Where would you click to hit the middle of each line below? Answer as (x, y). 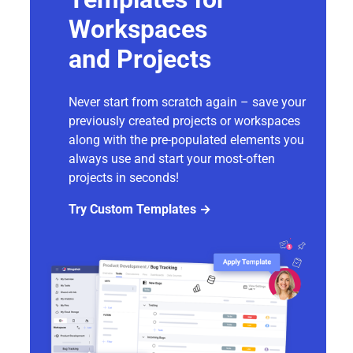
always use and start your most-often (172, 158)
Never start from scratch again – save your (187, 102)
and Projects (140, 59)
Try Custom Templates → (140, 209)
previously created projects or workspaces (184, 121)
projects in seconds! (124, 177)
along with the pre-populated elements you (186, 139)
